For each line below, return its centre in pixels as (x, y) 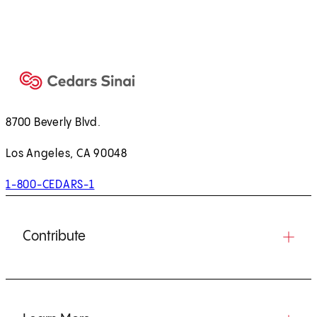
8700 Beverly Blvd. (53, 122)
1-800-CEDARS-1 (50, 185)
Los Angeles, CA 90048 (67, 154)
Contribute (54, 236)
